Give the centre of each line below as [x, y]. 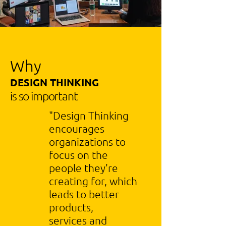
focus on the [78, 155]
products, [71, 207]
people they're [83, 168]
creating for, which [93, 181]
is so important [44, 96]
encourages [77, 128]
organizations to [87, 142]
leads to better [84, 194]
